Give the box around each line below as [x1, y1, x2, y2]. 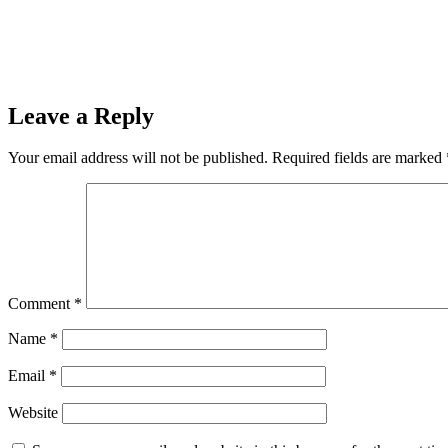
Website [8, 404, 58, 422]
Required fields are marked [272, 149, 446, 167]
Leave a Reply [8, 102, 154, 129]
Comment [8, 295, 74, 313]
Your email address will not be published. [8, 149, 268, 167]
